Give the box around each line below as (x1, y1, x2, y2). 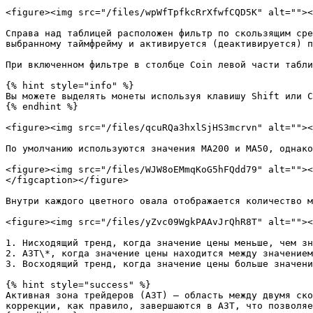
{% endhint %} (6, 101, 78, 112)
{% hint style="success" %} (6, 279, 151, 290)
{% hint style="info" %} (6, 80, 134, 91)
